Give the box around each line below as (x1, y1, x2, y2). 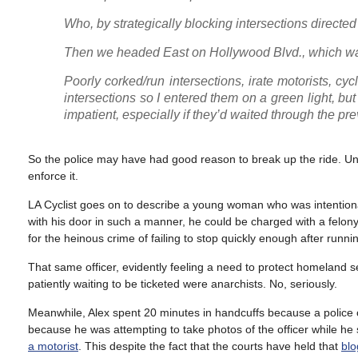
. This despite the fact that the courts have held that (78, 340, 341, 352)
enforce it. (28, 169, 78, 182)
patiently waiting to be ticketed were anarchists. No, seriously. (28, 277, 337, 290)
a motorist (28, 340, 78, 352)
